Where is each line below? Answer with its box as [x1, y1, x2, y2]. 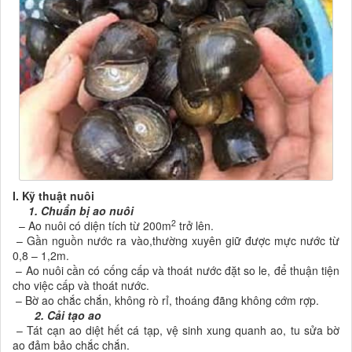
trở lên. [176, 217, 214, 233]
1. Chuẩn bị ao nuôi [25, 202, 134, 218]
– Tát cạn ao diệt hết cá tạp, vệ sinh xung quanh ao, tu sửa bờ [13, 321, 339, 338]
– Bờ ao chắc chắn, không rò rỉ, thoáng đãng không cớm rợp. [13, 291, 319, 308]
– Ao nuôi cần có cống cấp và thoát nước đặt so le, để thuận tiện [13, 262, 339, 278]
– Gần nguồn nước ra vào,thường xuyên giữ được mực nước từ [13, 232, 339, 248]
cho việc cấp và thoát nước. [13, 277, 149, 293]
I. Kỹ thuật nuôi [13, 187, 94, 203]
